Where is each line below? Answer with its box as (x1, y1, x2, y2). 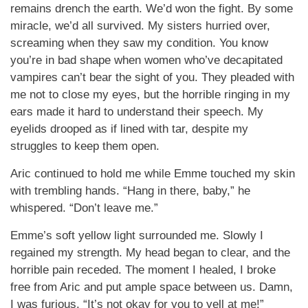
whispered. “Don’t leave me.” (10, 201, 158, 214)
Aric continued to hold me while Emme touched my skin (10, 167, 295, 180)
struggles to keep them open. (10, 140, 159, 153)
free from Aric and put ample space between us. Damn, (10, 280, 293, 294)
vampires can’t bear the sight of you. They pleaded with (10, 71, 294, 84)
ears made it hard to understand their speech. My (10, 105, 263, 118)
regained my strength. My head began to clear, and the (10, 246, 290, 259)
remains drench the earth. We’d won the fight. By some (10, 2, 293, 15)
